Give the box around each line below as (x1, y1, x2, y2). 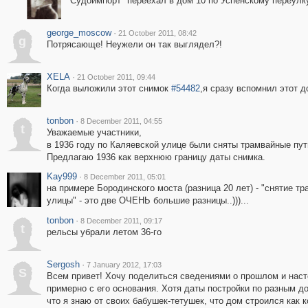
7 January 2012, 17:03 (86, 261, 162, 269)
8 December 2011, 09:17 (80, 217, 162, 225)
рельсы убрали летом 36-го (46, 227, 162, 237)
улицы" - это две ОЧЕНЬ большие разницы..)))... (46, 195, 249, 206)
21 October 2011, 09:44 (76, 73, 155, 81)
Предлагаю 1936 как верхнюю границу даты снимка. (46, 152, 265, 162)
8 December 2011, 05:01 (83, 173, 166, 181)
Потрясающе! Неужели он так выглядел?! (46, 39, 222, 49)
